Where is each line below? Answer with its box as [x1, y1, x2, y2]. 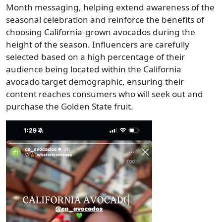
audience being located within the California [6, 63, 181, 75]
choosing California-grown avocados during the [6, 26, 195, 38]
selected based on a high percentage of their [6, 51, 185, 62]
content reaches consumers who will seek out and [6, 88, 203, 100]
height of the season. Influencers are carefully [6, 38, 189, 50]
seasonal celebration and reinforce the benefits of [6, 13, 204, 25]
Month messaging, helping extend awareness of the [6, 1, 215, 13]
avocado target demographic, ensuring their [6, 75, 184, 87]
